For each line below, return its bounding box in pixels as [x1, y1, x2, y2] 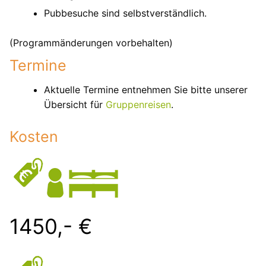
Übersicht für [43, 98, 106, 110]
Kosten [9, 127, 58, 145]
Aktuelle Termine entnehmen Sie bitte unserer [43, 83, 248, 96]
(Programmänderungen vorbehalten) [9, 37, 173, 49]
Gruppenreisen [105, 98, 171, 110]
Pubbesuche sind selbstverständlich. [43, 7, 207, 19]
